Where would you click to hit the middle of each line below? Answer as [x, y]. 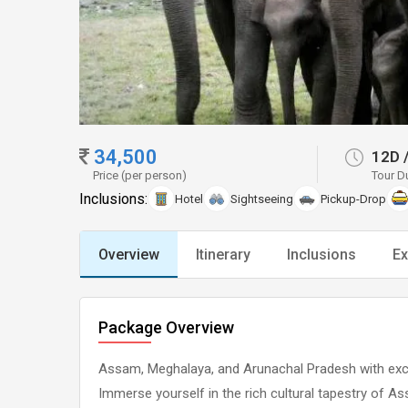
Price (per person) [140, 175]
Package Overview [166, 327]
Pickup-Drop [353, 199]
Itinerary [223, 255]
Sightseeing [262, 199]
